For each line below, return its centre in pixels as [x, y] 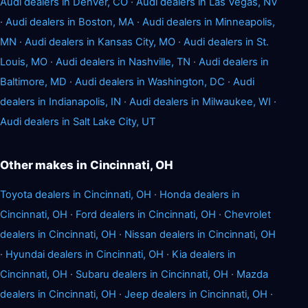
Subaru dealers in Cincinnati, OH [152, 274]
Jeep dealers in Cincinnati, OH [196, 294]
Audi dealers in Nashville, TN [123, 62]
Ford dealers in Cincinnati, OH [146, 214]
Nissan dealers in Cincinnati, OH [200, 234]
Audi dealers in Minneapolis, [209, 22]
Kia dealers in [204, 254]
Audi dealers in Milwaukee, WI [200, 101]
